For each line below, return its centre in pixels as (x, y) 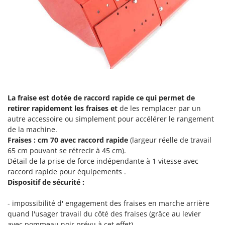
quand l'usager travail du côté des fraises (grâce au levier (104, 213)
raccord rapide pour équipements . (67, 171)
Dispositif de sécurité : (46, 182)
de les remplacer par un (160, 108)
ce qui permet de (165, 97)
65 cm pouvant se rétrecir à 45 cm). (67, 150)
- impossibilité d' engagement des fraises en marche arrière (108, 203)
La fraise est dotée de (46, 97)
